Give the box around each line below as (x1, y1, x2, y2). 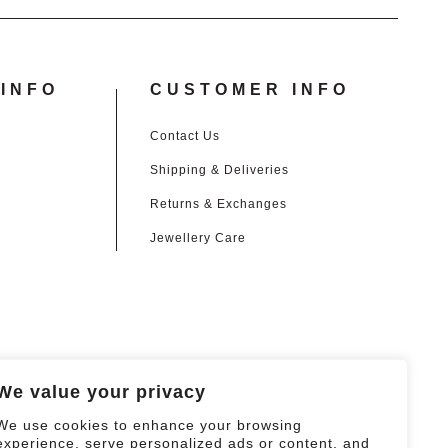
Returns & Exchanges (149, 197, 287, 212)
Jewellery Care (149, 231, 246, 246)
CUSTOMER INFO (149, 81, 350, 99)
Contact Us (149, 129, 220, 144)
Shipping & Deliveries (149, 163, 289, 178)
